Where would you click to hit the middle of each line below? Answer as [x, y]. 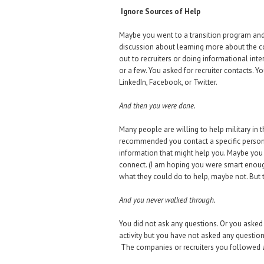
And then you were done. [157, 106]
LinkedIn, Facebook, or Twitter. [168, 82]
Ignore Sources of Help [160, 11]
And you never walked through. [167, 200]
